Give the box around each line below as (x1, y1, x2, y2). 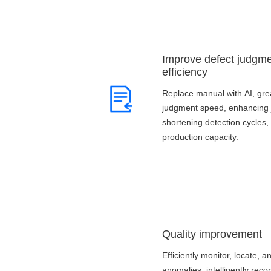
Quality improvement (162, 227, 262, 240)
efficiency (162, 66, 207, 78)
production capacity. (162, 132, 238, 142)
